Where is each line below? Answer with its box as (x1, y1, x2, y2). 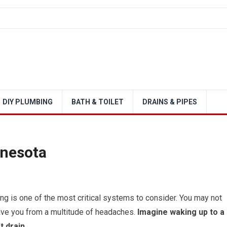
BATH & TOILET (71, 98, 124, 106)
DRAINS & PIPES (142, 98, 197, 106)
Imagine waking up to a (135, 207, 224, 217)
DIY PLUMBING (3, 98, 53, 106)
